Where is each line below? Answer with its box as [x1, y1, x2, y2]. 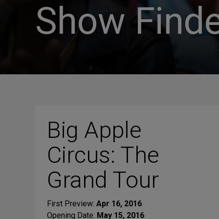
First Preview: [47, 199, 96, 208]
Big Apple [47, 116, 142, 143]
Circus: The [47, 141, 159, 168]
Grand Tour [47, 166, 159, 193]
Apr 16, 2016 [96, 199, 142, 208]
